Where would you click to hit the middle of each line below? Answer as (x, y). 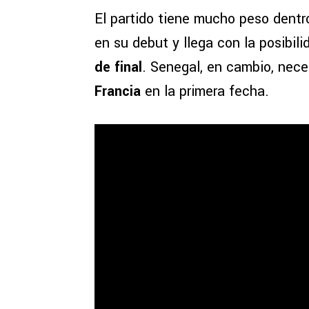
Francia (118, 92)
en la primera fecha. (205, 92)
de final (118, 68)
